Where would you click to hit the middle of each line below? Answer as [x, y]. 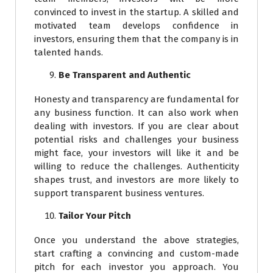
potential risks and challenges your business [136, 140]
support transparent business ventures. [119, 193]
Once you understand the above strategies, [136, 240]
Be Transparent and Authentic [125, 75]
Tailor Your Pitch [95, 216]
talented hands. [69, 53]
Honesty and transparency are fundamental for [136, 100]
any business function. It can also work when [136, 113]
